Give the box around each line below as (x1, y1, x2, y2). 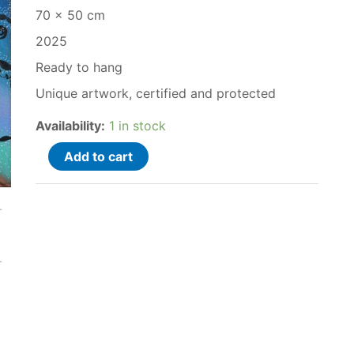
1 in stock (108, 117, 166, 134)
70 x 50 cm (35, 6, 105, 23)
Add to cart (63, 148, 133, 164)
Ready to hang (35, 58, 122, 75)
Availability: (35, 117, 105, 134)
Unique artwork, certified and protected (35, 85, 276, 101)
